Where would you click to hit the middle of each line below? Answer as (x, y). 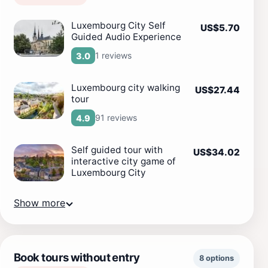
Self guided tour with (117, 150)
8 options (217, 258)
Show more (39, 203)
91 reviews (116, 118)
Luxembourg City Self (118, 26)
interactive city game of (124, 162)
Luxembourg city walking (126, 88)
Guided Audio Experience (126, 37)
